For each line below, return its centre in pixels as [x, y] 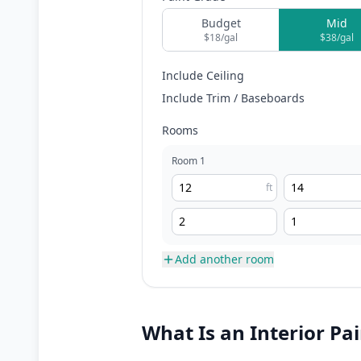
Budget [221, 23]
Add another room [224, 259]
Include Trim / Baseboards [233, 98]
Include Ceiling [203, 75]
